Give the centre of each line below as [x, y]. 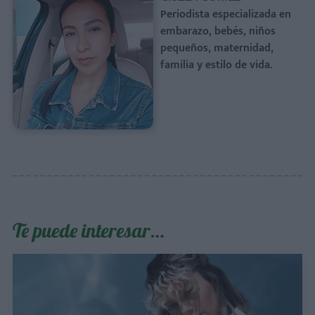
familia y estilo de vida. [217, 65]
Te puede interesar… [89, 230]
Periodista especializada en [226, 14]
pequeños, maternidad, [217, 48]
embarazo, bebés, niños [218, 31]
